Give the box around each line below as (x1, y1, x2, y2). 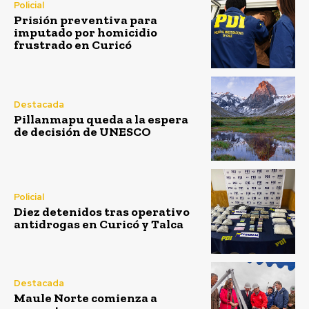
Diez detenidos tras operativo (14, 203, 190, 219)
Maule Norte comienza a (14, 290, 157, 306)
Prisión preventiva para (14, 12, 157, 28)
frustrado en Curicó (14, 37, 132, 53)
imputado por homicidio (14, 25, 157, 41)
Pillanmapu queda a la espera (14, 111, 188, 127)
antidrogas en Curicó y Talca (14, 216, 183, 232)
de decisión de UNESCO (14, 123, 151, 139)
